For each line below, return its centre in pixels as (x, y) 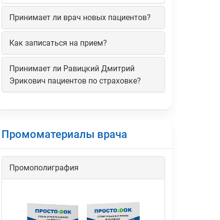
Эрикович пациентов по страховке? (75, 81)
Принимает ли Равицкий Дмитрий (72, 69)
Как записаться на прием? (58, 43)
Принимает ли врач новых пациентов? (80, 18)
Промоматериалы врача (64, 135)
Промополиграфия (44, 168)
